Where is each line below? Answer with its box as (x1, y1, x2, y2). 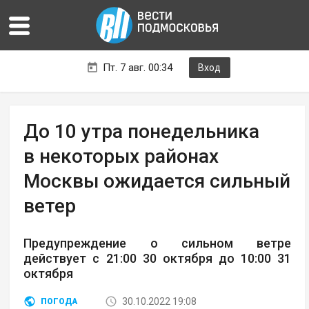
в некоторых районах (23, 145, 219, 168)
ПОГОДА (41, 297, 78, 307)
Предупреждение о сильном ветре (23, 236, 292, 251)
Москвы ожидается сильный (23, 170, 291, 193)
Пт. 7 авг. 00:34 (102, 61, 172, 74)
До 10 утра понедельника (23, 120, 260, 143)
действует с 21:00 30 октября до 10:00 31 (23, 251, 292, 266)
